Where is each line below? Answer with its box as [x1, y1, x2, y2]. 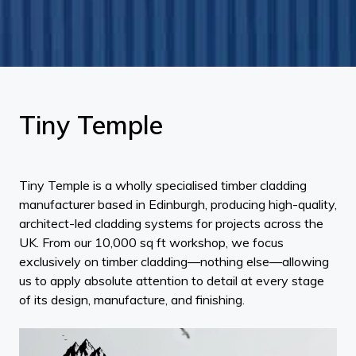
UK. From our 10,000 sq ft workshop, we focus [19, 234, 284, 250]
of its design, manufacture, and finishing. [19, 292, 245, 308]
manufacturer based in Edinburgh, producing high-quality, [19, 196, 337, 212]
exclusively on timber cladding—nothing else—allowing [19, 253, 329, 269]
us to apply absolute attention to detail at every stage [19, 273, 324, 288]
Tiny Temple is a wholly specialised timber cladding [19, 177, 307, 193]
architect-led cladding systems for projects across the [19, 215, 323, 231]
